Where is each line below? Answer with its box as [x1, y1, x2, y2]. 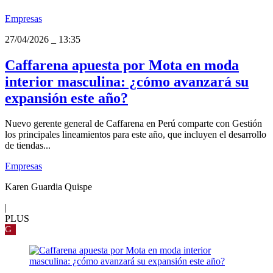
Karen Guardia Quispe [5, 182, 92, 193]
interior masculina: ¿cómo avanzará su [5, 73, 249, 90]
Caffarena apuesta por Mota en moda [5, 57, 239, 73]
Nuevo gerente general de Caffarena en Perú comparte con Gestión [5, 118, 262, 129]
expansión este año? [5, 90, 128, 106]
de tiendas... [5, 140, 51, 151]
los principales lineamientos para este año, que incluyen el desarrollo [5, 129, 266, 140]
